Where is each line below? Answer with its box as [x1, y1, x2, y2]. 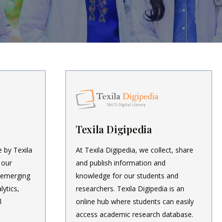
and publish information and [76, 158, 166, 167]
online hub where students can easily [76, 196, 194, 206]
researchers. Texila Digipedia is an [76, 183, 184, 193]
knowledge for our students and [76, 170, 178, 180]
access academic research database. [76, 209, 193, 219]
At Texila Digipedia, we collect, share [76, 145, 193, 155]
